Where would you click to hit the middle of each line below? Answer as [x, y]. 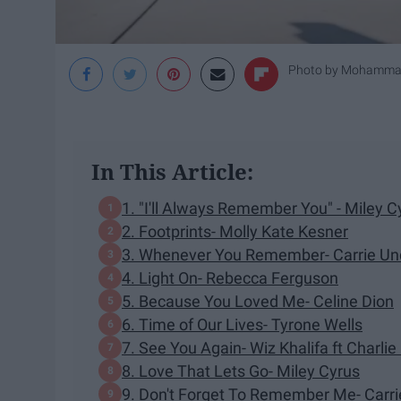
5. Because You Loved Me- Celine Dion [258, 301]
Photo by [315, 70]
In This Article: [172, 172]
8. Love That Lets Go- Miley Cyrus [241, 371]
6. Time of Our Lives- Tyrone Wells [242, 324]
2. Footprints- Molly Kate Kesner [235, 231]
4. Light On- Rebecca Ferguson [230, 277]
